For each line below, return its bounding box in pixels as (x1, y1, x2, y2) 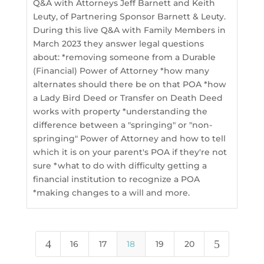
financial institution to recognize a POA (32, 174, 200, 184)
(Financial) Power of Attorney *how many (32, 65, 209, 76)
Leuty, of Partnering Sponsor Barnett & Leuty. (32, 11, 228, 22)
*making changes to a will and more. (32, 187, 190, 198)
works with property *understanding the (32, 106, 207, 117)
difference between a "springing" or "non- (32, 120, 212, 130)
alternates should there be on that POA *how (32, 79, 226, 90)
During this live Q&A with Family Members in (32, 25, 226, 35)
